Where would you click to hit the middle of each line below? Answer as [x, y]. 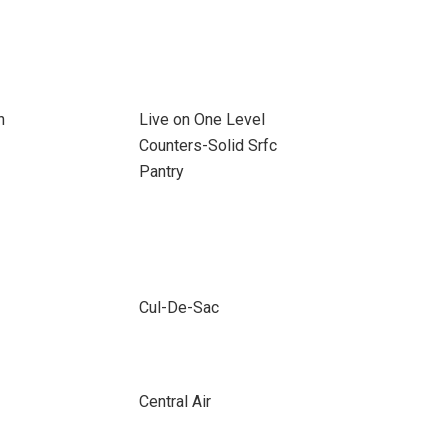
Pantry [161, 171]
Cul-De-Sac [178, 307]
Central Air [174, 401]
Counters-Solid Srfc [207, 145]
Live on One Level [201, 119]
